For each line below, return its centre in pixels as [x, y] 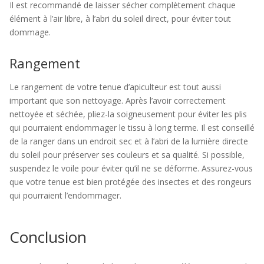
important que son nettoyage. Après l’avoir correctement [118, 100]
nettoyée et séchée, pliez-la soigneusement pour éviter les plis [128, 114]
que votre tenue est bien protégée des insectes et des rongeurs [131, 182]
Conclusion [48, 237]
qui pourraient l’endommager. [65, 195]
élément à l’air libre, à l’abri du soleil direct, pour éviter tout [120, 19]
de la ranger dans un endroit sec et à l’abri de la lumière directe [129, 141]
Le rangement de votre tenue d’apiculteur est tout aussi [115, 87]
